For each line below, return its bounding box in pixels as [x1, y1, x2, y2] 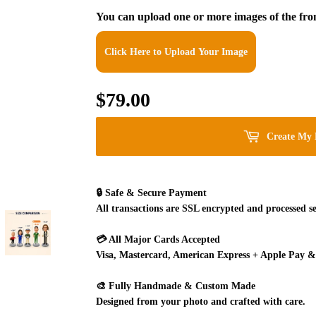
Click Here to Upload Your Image [104, 47, 248, 57]
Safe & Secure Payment [105, 188, 207, 198]
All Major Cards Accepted [109, 234, 220, 245]
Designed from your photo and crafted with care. [96, 296, 305, 307]
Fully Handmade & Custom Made [109, 281, 255, 291]
